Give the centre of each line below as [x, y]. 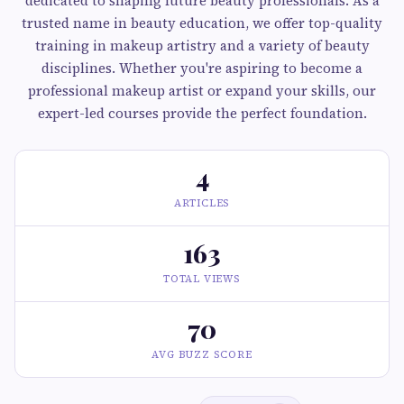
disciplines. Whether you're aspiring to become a [202, 68]
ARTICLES [202, 203]
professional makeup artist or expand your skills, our [202, 91]
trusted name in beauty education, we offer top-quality [202, 23]
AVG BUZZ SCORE [202, 355]
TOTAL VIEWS [202, 279]
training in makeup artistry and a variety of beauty [202, 46]
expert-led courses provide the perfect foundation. [202, 113]
